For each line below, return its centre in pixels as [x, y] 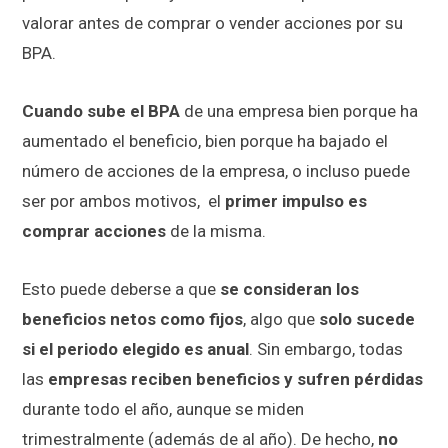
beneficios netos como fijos [132, 318]
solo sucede [367, 318]
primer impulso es [296, 200]
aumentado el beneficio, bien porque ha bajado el [205, 140]
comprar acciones [94, 230]
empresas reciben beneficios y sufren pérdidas [235, 378]
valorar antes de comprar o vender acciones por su [212, 22]
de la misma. [216, 230]
